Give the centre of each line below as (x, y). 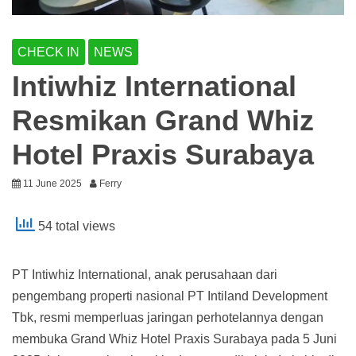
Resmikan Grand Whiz (163, 120)
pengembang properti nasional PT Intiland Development (170, 296)
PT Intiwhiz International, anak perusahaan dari (145, 274)
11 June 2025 (52, 183)
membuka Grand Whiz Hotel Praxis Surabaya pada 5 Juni (174, 339)
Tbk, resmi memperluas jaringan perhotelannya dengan (168, 317)
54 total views (75, 226)
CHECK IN (48, 52)
